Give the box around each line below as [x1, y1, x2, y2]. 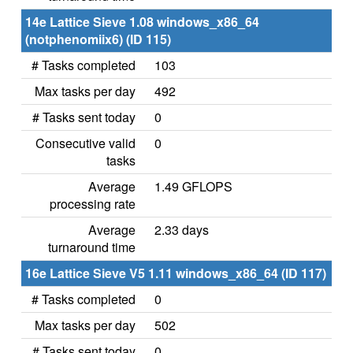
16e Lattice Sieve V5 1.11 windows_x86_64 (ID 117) [25, 264, 326, 282]
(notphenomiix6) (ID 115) [25, 30, 171, 48]
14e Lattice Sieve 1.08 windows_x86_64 [25, 13, 259, 31]
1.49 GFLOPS [154, 177, 232, 195]
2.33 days [154, 221, 209, 239]
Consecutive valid [35, 134, 136, 152]
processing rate [50, 195, 136, 213]
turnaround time [48, 238, 136, 256]
